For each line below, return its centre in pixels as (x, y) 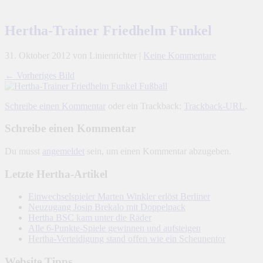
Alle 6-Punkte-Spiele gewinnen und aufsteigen (114, 228)
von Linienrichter (105, 55)
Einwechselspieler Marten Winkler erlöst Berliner (119, 197)
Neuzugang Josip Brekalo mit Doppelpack (107, 207)
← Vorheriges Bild (40, 75)
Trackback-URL (214, 106)
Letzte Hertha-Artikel (56, 174)
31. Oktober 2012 (38, 55)
